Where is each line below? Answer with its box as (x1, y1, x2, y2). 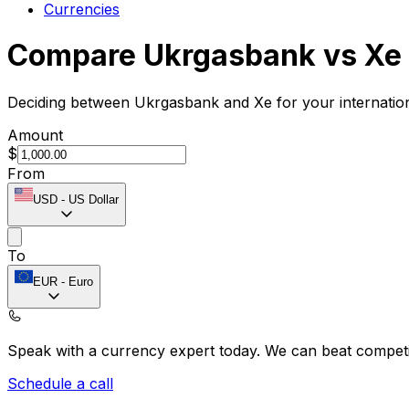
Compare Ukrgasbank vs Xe (7, 37, 402, 74)
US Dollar (68, 192, 119, 206)
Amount (7, 125, 63, 144)
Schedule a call (7, 373, 113, 393)
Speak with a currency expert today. (7, 341, 265, 360)
